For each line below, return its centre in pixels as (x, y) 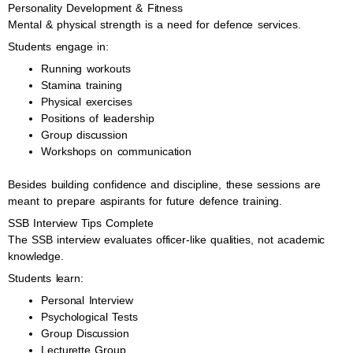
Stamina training (82, 85)
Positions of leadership (98, 118)
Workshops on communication (117, 151)
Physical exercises (87, 102)
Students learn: (46, 278)
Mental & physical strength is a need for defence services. (154, 24)
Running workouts (86, 69)
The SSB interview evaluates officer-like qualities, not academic (167, 240)
